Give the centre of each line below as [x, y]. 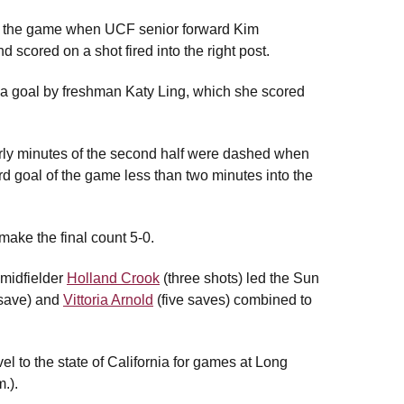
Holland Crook [113, 278]
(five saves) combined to [233, 300]
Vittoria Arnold [108, 300]
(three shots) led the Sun [239, 278]
